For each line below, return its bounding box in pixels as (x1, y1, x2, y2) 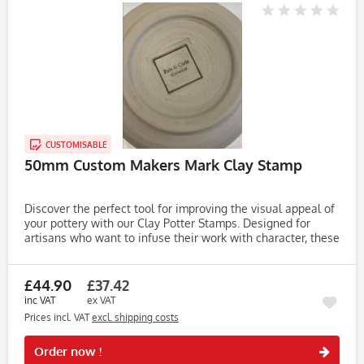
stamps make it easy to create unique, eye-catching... (24, 245, 302, 259)
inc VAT (24, 294, 55, 306)
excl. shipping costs (92, 311, 179, 323)
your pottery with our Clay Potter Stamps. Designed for (24, 216, 310, 230)
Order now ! (34, 344, 102, 359)
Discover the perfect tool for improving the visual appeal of (24, 201, 335, 215)
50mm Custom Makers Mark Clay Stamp (24, 156, 302, 174)
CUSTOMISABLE (45, 139, 107, 149)
